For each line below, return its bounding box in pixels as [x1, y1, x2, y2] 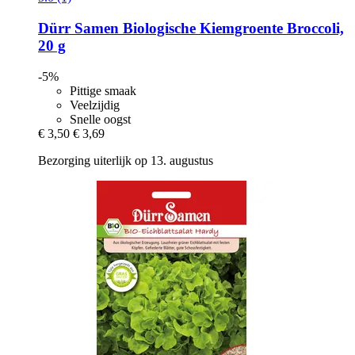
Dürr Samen [38, 20, 119, 37]
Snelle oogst [70, 112, 131, 126]
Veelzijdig [70, 97, 120, 112]
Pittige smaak [70, 83, 136, 97]
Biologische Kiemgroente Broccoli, [119, 20, 344, 37]
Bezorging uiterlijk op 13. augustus [38, 153, 213, 167]
